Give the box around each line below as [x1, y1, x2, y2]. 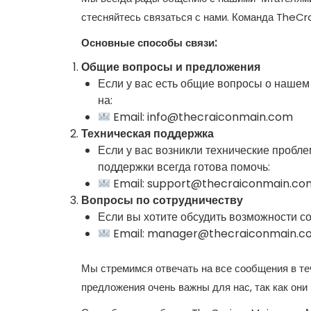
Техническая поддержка [81, 126, 214, 142]
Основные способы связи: [81, 35, 217, 50]
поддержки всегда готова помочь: [98, 159, 270, 175]
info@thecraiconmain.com [147, 109, 294, 125]
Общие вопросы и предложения [81, 59, 260, 75]
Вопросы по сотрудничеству [81, 192, 243, 208]
